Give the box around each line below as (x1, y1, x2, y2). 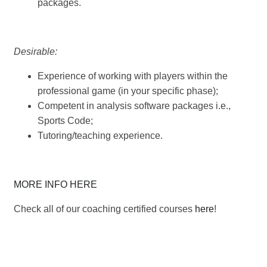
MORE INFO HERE (14, 179, 97, 190)
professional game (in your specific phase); (38, 86, 218, 97)
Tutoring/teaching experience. (38, 131, 163, 141)
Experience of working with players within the (38, 71, 228, 82)
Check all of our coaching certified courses (14, 204, 195, 215)
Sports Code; (38, 116, 93, 126)
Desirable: (14, 46, 57, 57)
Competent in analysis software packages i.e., (38, 101, 231, 111)
